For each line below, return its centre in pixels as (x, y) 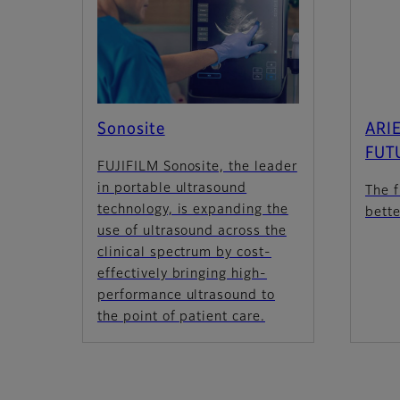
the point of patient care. (181, 317)
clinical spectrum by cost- (184, 252)
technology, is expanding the (193, 209)
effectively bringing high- (182, 274)
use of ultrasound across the (192, 231)
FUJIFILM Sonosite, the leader (197, 167)
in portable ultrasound (172, 188)
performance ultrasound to (187, 295)
